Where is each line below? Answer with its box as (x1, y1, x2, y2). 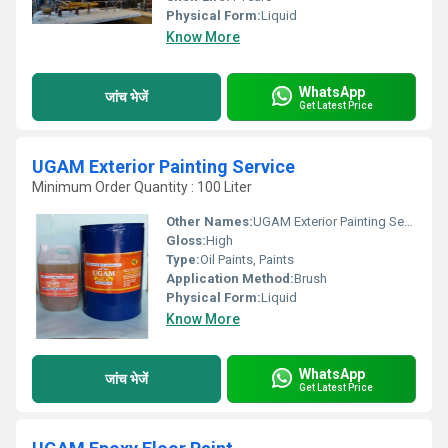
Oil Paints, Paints (200, 252, 294, 267)
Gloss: (166, 233, 206, 248)
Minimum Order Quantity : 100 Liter (32, 179, 252, 195)
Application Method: (166, 271, 294, 286)
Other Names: (166, 214, 253, 229)
